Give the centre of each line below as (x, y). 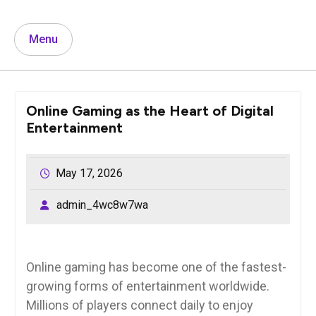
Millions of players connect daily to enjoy (139, 305)
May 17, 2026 (89, 173)
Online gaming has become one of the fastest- (156, 267)
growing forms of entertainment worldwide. (147, 286)
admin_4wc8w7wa (102, 205)
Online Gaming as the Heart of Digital (150, 110)
